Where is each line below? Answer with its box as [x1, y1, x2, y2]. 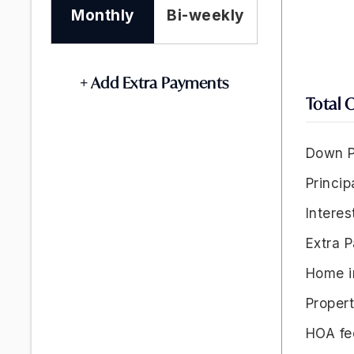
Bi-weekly [167, 6, 244, 24]
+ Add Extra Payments [79, 73, 229, 92]
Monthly [71, 6, 134, 24]
